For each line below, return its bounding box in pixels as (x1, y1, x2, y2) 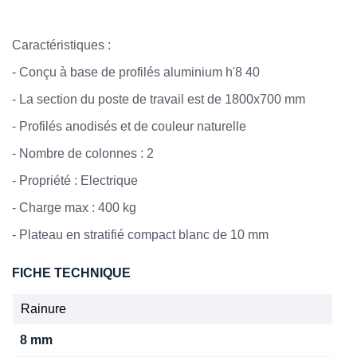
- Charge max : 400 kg (12, 200, 136, 214)
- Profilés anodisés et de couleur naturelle (12, 119, 246, 133)
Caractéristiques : (12, 37, 111, 52)
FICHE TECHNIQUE (12, 265, 131, 280)
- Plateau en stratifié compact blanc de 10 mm (12, 227, 269, 241)
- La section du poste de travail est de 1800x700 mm (12, 92, 305, 106)
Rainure (21, 301, 66, 316)
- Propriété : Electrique (12, 173, 138, 187)
